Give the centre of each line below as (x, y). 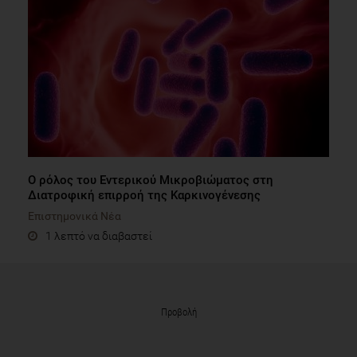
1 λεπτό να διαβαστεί (99, 235)
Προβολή (178, 312)
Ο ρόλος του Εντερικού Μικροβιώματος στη (151, 180)
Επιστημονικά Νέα (75, 216)
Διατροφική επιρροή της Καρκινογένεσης (144, 195)
